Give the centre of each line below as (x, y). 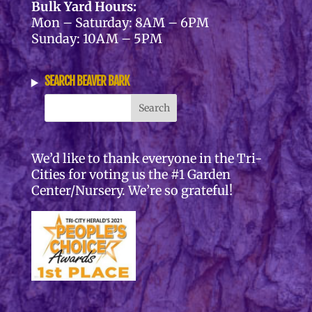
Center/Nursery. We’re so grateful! (132, 191)
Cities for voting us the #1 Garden (131, 175)
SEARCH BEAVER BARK (86, 81)
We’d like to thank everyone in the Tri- (146, 159)
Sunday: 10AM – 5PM (96, 38)
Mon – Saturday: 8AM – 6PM (120, 22)
